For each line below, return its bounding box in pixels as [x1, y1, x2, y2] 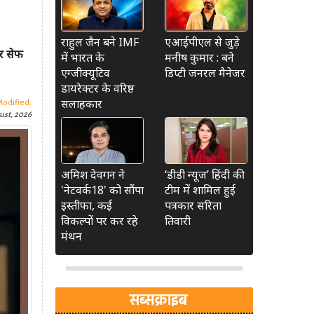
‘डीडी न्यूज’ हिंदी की [165, 166, 245, 182]
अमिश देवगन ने [61, 166, 125, 182]
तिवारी [165, 212, 191, 228]
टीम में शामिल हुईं [165, 182, 235, 198]
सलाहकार [61, 95, 102, 111]
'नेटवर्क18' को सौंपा [61, 182, 144, 198]
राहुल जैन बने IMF [61, 34, 139, 50]
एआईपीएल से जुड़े [165, 34, 240, 50]
